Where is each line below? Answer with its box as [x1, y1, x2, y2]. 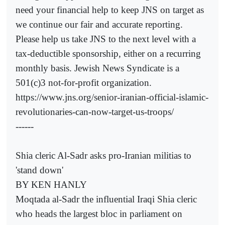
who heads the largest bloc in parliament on [16, 208, 182, 219]
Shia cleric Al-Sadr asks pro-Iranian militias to [16, 150, 191, 161]
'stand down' [16, 164, 63, 175]
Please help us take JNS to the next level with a [16, 33, 196, 44]
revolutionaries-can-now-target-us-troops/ [16, 106, 174, 117]
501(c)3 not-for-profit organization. [16, 77, 152, 88]
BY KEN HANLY [16, 179, 87, 190]
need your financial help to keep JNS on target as [16, 4, 204, 15]
